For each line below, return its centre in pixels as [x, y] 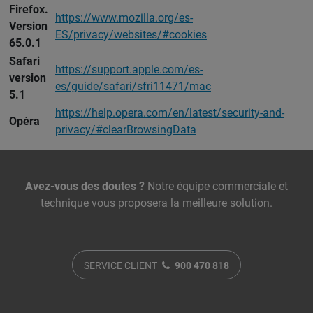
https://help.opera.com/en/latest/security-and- [170, 112]
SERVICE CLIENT [122, 265]
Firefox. [29, 9]
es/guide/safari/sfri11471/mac [133, 86]
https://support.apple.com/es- [129, 69]
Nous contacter [78, 176]
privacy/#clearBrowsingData [126, 129]
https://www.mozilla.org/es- [124, 17]
